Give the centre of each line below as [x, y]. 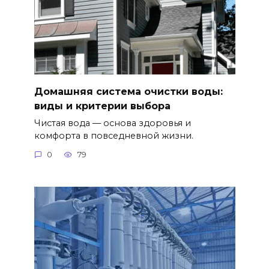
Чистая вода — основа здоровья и [112, 123]
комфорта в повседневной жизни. [113, 135]
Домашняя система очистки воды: [128, 91]
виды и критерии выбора [102, 106]
